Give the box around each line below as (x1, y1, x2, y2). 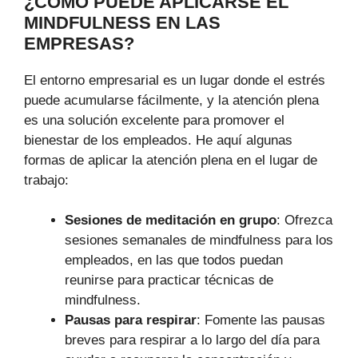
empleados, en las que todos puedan (65, 253, 283, 268)
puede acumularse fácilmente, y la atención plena (24, 92, 319, 108)
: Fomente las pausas (197, 312, 325, 328)
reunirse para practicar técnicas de (65, 272, 273, 288)
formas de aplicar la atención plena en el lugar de (24, 152, 317, 168)
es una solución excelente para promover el (24, 112, 284, 128)
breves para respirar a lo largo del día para (65, 332, 320, 348)
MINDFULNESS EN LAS (24, 12, 221, 33)
